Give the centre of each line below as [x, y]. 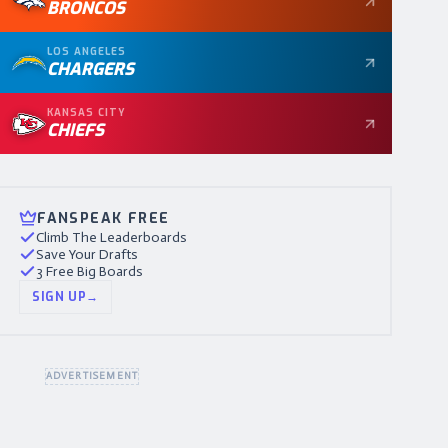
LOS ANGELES [87, 51]
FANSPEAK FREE [103, 218]
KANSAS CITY [87, 112]
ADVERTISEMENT [92, 376]
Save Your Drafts [87, 254]
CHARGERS [91, 69]
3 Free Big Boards [90, 271]
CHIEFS [76, 130]
